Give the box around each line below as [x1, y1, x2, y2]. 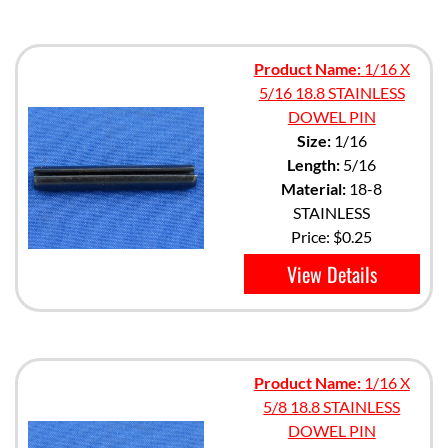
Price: [291, 227, 334, 246]
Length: [287, 155, 341, 174]
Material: [281, 179, 347, 198]
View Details [286, 259, 377, 289]
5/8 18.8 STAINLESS [263, 397, 401, 416]
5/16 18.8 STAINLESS [258, 83, 405, 102]
